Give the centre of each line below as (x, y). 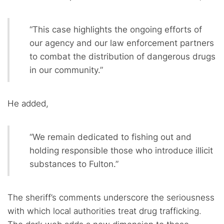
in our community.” (66, 70)
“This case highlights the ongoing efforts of (116, 29)
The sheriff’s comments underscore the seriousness (111, 197)
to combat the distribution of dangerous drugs (122, 56)
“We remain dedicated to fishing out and (110, 137)
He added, (28, 103)
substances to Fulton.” (74, 164)
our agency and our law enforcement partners (122, 43)
